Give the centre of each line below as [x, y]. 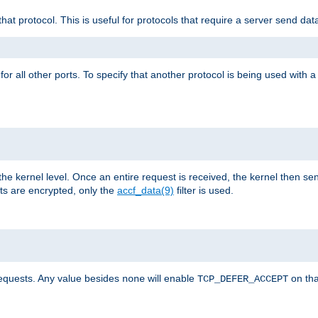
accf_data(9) [146, 190]
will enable [171, 278]
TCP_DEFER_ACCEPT [243, 279]
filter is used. [204, 190]
